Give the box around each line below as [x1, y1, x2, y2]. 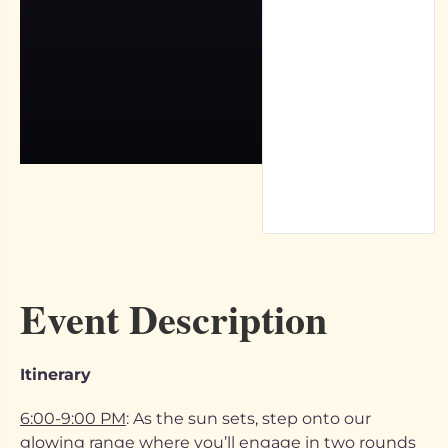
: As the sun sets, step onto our [126, 409, 371, 428]
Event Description [20, 289, 327, 348]
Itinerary [20, 365, 91, 384]
